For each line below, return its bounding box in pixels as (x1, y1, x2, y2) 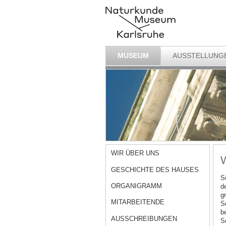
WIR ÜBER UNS (111, 149, 160, 157)
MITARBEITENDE (111, 198, 165, 206)
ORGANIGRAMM (111, 182, 162, 190)
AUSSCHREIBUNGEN (111, 214, 178, 222)
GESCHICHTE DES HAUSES (111, 165, 199, 174)
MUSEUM (117, 51, 149, 60)
